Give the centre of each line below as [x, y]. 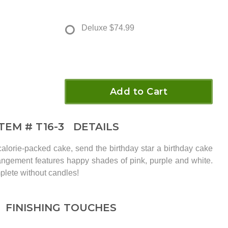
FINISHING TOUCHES [61, 208]
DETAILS [93, 127]
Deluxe [94, 28]
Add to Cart [139, 92]
